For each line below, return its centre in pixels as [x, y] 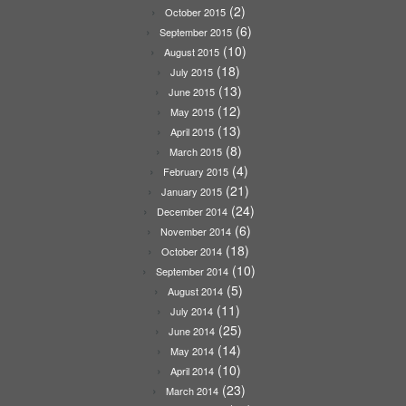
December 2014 [192, 212]
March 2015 [195, 152]
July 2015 [192, 72]
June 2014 [192, 331]
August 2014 [195, 291]
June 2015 [192, 92]
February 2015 [195, 172]
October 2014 [192, 251]
